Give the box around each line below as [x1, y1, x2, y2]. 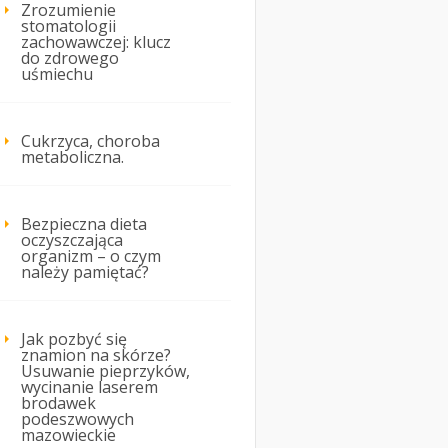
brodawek [21, 392, 96, 415]
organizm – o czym [21, 245, 161, 268]
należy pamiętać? [21, 261, 149, 284]
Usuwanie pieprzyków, [21, 360, 190, 383]
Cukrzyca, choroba [21, 130, 160, 153]
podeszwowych [21, 408, 134, 431]
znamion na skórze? [21, 344, 171, 367]
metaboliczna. [21, 146, 124, 169]
